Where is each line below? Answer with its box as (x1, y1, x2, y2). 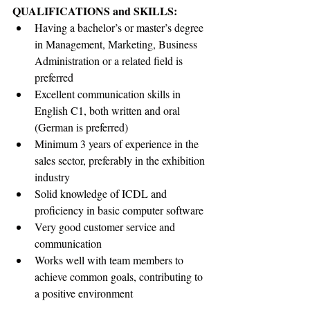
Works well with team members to (35, 253, 186, 267)
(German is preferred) (35, 120, 128, 134)
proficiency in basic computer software (35, 203, 203, 217)
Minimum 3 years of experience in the (35, 136, 201, 151)
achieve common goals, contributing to (35, 269, 206, 284)
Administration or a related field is (35, 53, 185, 68)
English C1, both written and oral (35, 103, 183, 118)
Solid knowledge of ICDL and (35, 186, 170, 201)
